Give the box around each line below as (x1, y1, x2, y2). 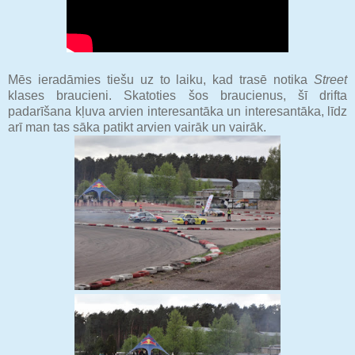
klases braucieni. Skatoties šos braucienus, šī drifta (8, 88, 347, 102)
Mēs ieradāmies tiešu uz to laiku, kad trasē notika (8, 72, 314, 86)
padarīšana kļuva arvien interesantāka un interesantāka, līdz (8, 104, 347, 118)
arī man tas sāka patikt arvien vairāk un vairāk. (8, 120, 266, 134)
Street (314, 72, 347, 86)
